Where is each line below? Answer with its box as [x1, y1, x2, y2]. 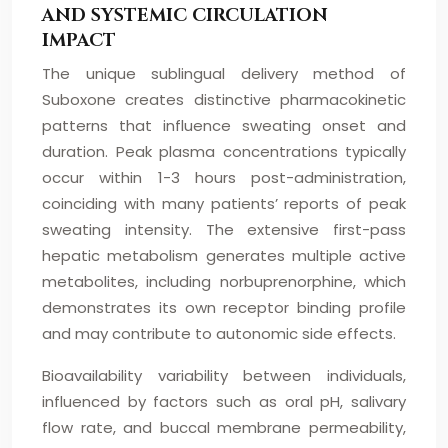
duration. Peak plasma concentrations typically [42, 141, 406, 162]
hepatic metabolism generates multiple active [42, 245, 406, 266]
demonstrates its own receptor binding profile [42, 297, 406, 318]
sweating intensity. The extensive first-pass [42, 219, 406, 240]
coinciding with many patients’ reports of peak [42, 193, 406, 214]
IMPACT [42, 28, 116, 53]
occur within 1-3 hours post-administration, [42, 167, 406, 188]
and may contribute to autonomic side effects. [42, 323, 396, 344]
